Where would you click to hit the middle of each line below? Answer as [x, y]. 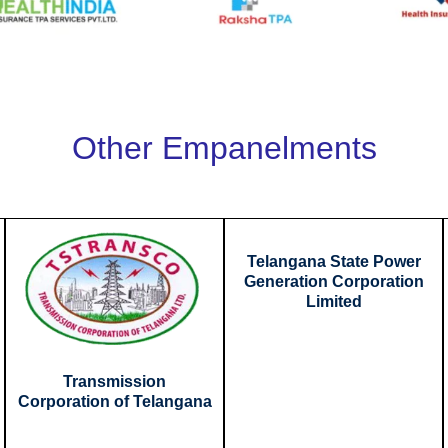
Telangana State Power [333, 262]
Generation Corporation [333, 282]
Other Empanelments [224, 147]
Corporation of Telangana [114, 402]
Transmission [114, 382]
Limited [333, 302]
